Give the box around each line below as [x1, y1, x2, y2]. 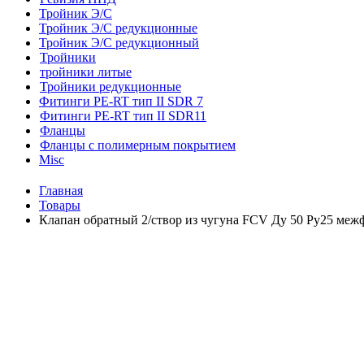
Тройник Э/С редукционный [39, 36, 199, 50]
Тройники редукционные [40, 80, 181, 93]
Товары [39, 197, 80, 212]
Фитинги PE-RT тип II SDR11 [40, 109, 206, 123]
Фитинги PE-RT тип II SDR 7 [39, 94, 203, 108]
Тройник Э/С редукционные [39, 21, 197, 35]
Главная [39, 183, 83, 197]
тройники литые [40, 65, 132, 79]
